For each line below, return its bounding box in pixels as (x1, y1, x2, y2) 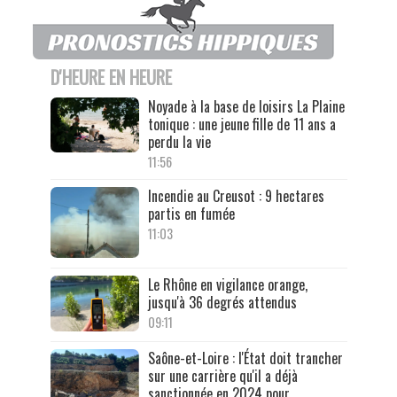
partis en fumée (147, 202, 235, 224)
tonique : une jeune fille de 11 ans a (147, 113, 336, 135)
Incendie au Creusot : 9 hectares (147, 184, 324, 206)
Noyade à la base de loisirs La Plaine (147, 95, 345, 117)
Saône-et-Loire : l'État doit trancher (147, 346, 343, 369)
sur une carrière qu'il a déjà (147, 364, 298, 386)
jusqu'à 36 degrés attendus (147, 292, 297, 314)
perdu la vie (147, 130, 211, 152)
